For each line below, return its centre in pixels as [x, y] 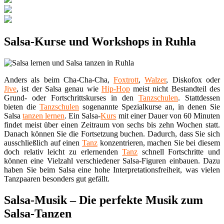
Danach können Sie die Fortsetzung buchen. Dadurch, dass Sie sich [112, 134]
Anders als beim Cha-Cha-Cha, [59, 80]
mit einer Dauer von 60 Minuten [168, 116]
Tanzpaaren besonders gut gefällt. [57, 179]
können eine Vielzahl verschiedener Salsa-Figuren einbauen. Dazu [112, 161]
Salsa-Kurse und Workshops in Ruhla [100, 42]
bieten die [22, 107]
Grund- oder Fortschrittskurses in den [71, 98]
